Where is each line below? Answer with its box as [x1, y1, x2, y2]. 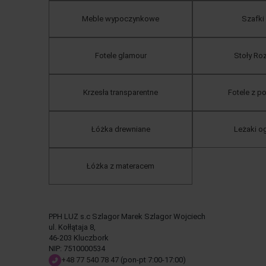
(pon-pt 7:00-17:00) [119, 255, 186, 264]
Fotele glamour [94, 50, 147, 60]
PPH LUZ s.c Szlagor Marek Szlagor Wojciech [49, 211, 205, 221]
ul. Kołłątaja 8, [49, 222, 96, 232]
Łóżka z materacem [87, 161, 154, 170]
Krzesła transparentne [83, 87, 158, 97]
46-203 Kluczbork [49, 233, 109, 242]
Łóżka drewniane [91, 124, 150, 134]
